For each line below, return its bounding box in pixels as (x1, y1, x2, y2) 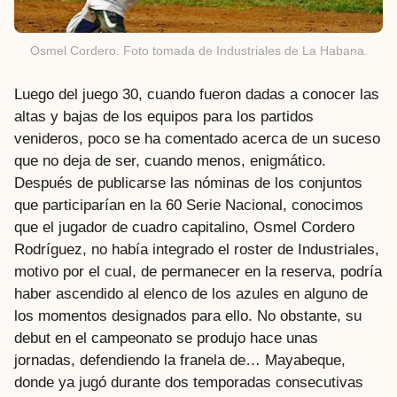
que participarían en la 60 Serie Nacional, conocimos (14, 197, 363, 214)
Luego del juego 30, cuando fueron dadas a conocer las (14, 86, 379, 104)
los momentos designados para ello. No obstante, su (14, 307, 362, 325)
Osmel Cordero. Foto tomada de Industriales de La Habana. (29, 43, 368, 58)
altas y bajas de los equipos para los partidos (14, 108, 314, 126)
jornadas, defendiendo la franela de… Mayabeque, (14, 352, 346, 370)
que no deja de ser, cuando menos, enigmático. (14, 152, 326, 170)
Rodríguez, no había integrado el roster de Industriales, (14, 241, 379, 259)
